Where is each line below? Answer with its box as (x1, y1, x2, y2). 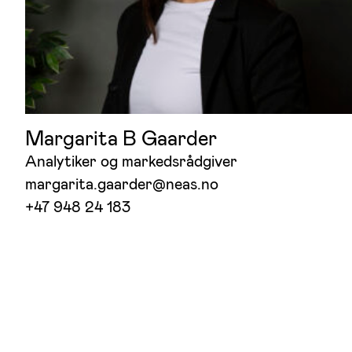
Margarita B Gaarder (25, 125, 217, 152)
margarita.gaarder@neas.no (25, 174, 218, 195)
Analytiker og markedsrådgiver (25, 151, 237, 172)
